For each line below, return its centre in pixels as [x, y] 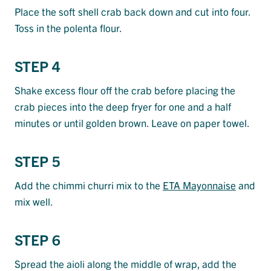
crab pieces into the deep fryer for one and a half [123, 106]
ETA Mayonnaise [199, 184]
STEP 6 [38, 239]
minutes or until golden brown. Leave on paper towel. [132, 122]
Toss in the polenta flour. [68, 27]
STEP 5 [38, 161]
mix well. [34, 201]
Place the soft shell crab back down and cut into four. [132, 11]
